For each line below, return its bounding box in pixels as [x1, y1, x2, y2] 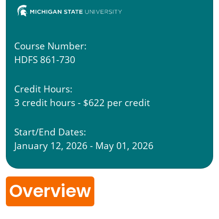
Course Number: [14, 40, 87, 52]
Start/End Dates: [14, 126, 86, 138]
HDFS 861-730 [14, 53, 75, 66]
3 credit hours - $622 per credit [14, 96, 150, 109]
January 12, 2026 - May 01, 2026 [14, 139, 153, 152]
